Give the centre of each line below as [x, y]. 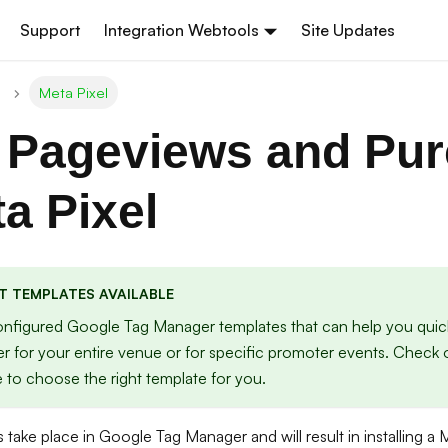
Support [50, 30]
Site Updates [347, 30]
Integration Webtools [182, 30]
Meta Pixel [73, 92]
